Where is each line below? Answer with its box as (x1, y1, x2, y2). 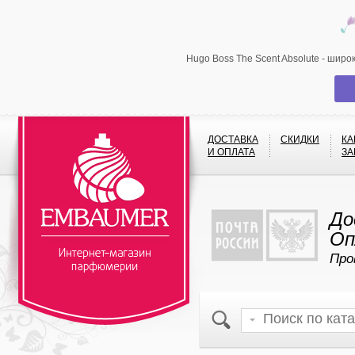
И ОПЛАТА (208, 147, 255, 158)
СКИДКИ (281, 134, 319, 145)
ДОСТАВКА (208, 134, 258, 145)
